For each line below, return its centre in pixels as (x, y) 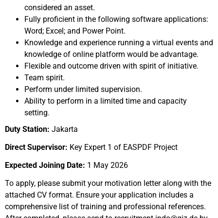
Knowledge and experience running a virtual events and (119, 43)
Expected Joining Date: (45, 165)
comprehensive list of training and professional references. (105, 207)
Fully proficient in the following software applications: (116, 19)
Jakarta (65, 129)
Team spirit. (45, 78)
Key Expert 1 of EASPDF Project (123, 147)
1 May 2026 (107, 165)
